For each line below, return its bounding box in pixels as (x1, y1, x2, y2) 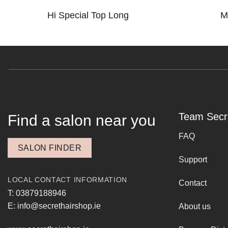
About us (179, 202, 211, 211)
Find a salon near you (8, 112, 156, 129)
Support (179, 155, 207, 164)
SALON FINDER (17, 144, 82, 153)
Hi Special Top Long (47, 10, 129, 21)
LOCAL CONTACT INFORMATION (8, 176, 127, 184)
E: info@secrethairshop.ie (8, 202, 101, 211)
